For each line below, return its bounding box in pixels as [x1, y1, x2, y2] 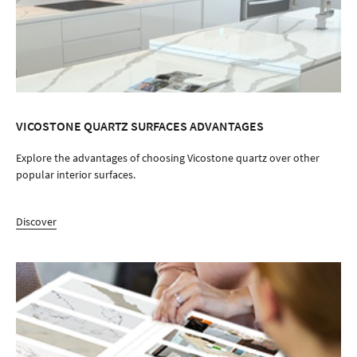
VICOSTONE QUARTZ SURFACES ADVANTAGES [16, 118, 264, 134]
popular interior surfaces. [16, 167, 135, 182]
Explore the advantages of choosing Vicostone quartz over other [16, 151, 320, 165]
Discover [16, 214, 57, 229]
